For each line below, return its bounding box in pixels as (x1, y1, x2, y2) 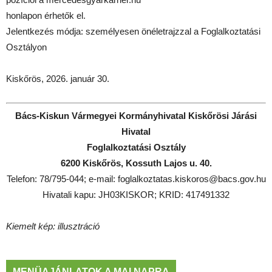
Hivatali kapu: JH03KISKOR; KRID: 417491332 (42, 189, 229, 200)
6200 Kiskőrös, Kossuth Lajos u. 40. (60, 158, 212, 169)
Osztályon (6, 41, 47, 52)
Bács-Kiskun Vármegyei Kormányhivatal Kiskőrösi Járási (15, 110, 257, 121)
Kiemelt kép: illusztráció (6, 221, 100, 232)
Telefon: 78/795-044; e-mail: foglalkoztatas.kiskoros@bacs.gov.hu (6, 174, 266, 185)
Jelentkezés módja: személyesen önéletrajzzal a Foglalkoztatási (6, 25, 260, 36)
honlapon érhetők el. (6, 10, 86, 21)
